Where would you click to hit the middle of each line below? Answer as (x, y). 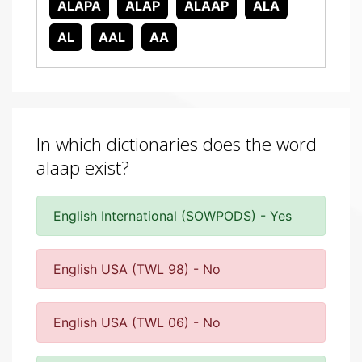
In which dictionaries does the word (177, 144)
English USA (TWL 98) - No (137, 269)
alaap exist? (83, 168)
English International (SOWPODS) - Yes (173, 216)
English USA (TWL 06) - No (137, 322)
